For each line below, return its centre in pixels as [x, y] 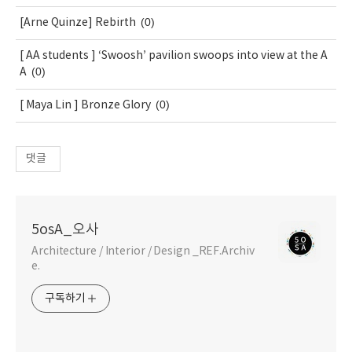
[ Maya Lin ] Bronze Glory [85, 106]
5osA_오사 [65, 230]
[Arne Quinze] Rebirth [78, 23]
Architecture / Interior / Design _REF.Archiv [143, 252]
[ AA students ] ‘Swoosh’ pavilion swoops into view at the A [174, 56]
